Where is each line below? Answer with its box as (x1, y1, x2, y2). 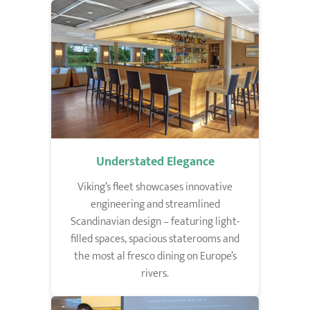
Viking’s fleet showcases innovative (77, 177, 232, 197)
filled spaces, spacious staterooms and (71, 229, 239, 248)
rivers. (141, 264, 169, 283)
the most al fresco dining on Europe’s (73, 246, 237, 266)
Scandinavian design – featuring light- (71, 212, 239, 231)
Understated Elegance (95, 151, 215, 172)
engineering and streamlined (90, 194, 220, 214)
